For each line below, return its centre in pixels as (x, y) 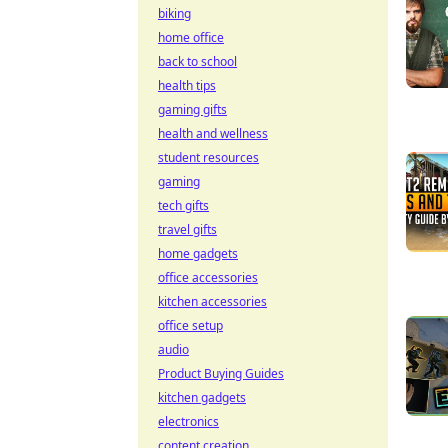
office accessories (208, 277)
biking (174, 13)
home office (191, 37)
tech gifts (183, 205)
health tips (187, 85)
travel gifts (187, 229)
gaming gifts (192, 109)
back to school (197, 61)
